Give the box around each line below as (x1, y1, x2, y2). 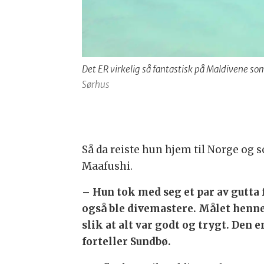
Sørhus (82, 78, 110, 90)
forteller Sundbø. (82, 235, 171, 249)
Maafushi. (82, 159, 133, 173)
